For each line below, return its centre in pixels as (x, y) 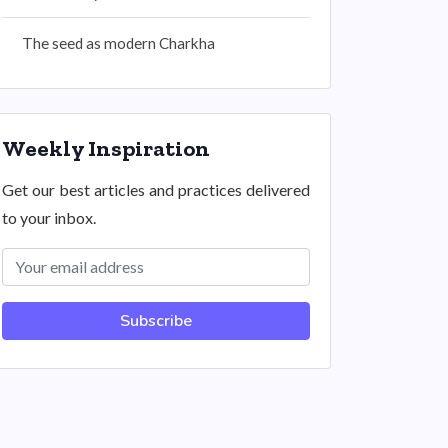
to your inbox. (49, 217)
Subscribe (156, 321)
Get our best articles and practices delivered (156, 189)
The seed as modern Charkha (118, 43)
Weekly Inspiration (106, 148)
